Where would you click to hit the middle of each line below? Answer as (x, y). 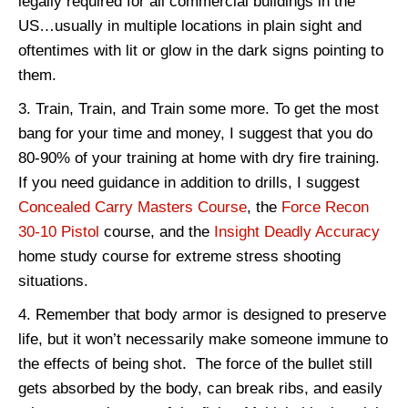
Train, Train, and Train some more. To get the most (207, 109)
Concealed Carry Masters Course (133, 208)
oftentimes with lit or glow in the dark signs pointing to (201, 51)
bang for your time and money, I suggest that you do (195, 134)
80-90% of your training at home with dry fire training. (199, 158)
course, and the (157, 232)
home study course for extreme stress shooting (179, 257)
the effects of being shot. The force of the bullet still (195, 364)
